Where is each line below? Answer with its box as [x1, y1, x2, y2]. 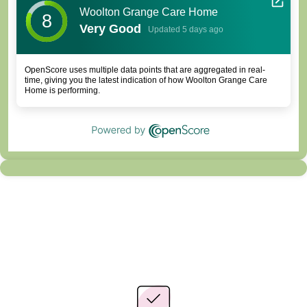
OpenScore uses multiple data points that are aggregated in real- [25, 65, 265, 75]
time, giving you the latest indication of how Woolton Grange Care [25, 75, 267, 86]
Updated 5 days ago [148, 24, 223, 34]
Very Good [79, 22, 141, 36]
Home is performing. [25, 86, 100, 96]
